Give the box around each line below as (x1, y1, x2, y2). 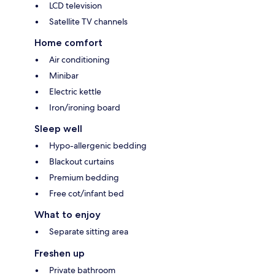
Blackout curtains (49, 156, 114, 168)
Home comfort (34, 37, 103, 49)
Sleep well (34, 123, 82, 135)
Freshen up (34, 247, 85, 260)
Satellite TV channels (49, 16, 128, 28)
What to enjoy (34, 209, 101, 221)
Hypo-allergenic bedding (49, 140, 147, 152)
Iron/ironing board (49, 102, 120, 114)
